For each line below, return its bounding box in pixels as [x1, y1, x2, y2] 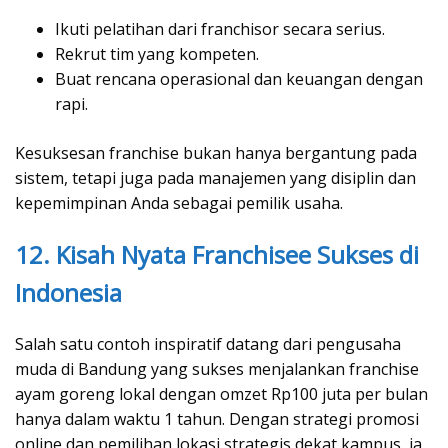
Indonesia [15, 275, 122, 309]
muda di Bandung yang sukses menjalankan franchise [15, 357, 419, 380]
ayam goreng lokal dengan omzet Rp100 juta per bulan [15, 382, 428, 405]
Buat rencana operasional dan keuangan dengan [55, 67, 423, 90]
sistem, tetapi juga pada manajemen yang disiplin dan [15, 166, 416, 189]
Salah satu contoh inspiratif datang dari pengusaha [15, 332, 401, 355]
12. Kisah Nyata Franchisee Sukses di [15, 237, 419, 271]
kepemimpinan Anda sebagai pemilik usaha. [15, 191, 343, 214]
